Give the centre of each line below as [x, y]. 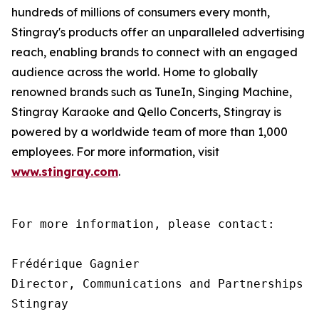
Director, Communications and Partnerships [157, 283]
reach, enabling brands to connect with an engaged [155, 52]
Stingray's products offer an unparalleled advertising [158, 32]
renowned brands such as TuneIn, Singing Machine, [152, 91]
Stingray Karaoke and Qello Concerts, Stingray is [146, 111]
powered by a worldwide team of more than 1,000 [150, 131]
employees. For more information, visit [115, 151]
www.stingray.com [65, 171]
